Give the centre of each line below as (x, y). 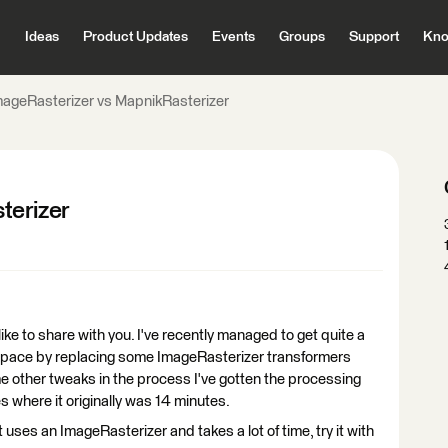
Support (373, 37)
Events (233, 37)
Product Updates (135, 37)
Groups (301, 37)
